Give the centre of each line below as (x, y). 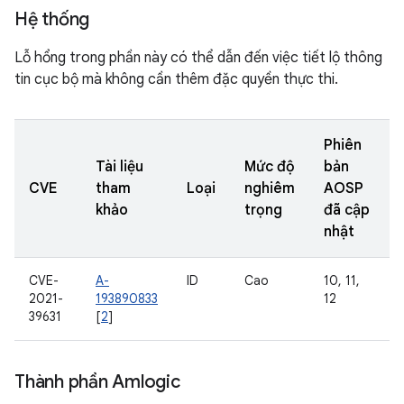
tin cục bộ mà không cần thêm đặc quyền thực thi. (176, 79)
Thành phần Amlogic (97, 382)
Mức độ (270, 167)
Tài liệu (119, 167)
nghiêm (270, 188)
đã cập (347, 210)
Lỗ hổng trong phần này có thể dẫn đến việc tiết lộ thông (198, 58)
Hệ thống (52, 19)
